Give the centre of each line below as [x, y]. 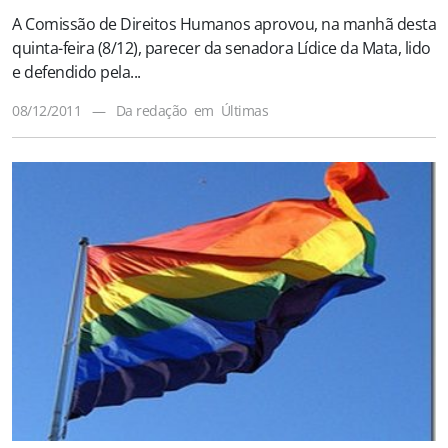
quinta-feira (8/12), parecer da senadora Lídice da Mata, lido [221, 47]
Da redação [151, 110]
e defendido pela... [76, 71]
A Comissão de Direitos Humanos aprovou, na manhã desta [224, 23]
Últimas [244, 110]
